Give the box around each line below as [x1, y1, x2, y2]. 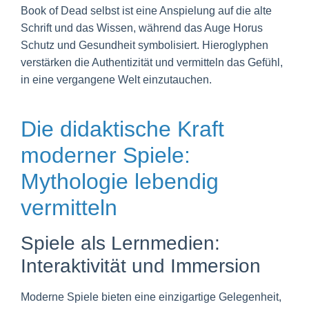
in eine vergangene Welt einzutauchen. [21, 73, 212, 86]
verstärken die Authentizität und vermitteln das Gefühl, [21, 56, 283, 68]
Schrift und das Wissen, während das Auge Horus [21, 21, 263, 34]
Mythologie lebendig [21, 168, 219, 194]
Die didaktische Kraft [21, 116, 224, 141]
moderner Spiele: [21, 142, 190, 168]
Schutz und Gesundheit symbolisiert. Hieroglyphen [21, 39, 268, 51]
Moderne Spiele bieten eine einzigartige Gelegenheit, [21, 290, 281, 303]
